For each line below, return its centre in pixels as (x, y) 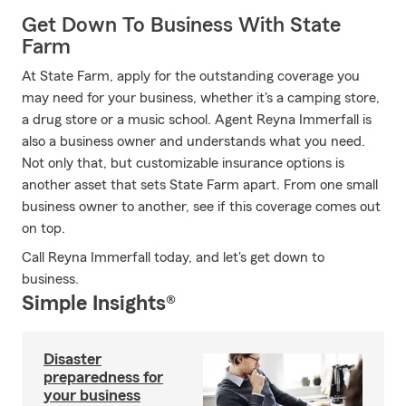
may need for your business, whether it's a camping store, (201, 98)
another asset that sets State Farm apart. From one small (200, 185)
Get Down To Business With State (181, 25)
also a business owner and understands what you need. (193, 141)
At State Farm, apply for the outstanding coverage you (191, 76)
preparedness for (103, 377)
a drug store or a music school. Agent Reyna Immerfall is (197, 120)
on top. (43, 228)
